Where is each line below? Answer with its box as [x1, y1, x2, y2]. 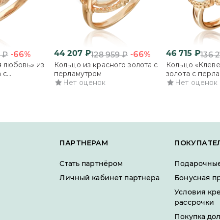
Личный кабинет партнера [59, 173, 160, 182]
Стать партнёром [59, 159, 123, 168]
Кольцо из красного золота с [54, 60, 158, 69]
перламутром [54, 69, 102, 78]
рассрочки [174, 198, 215, 207]
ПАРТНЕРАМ [59, 138, 109, 147]
